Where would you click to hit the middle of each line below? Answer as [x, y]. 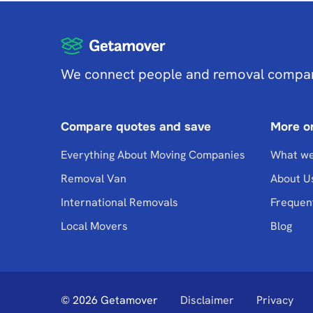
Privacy [275, 300]
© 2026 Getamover [109, 300]
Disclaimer [207, 300]
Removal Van [94, 179]
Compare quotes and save [136, 127]
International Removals [119, 202]
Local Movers [94, 226]
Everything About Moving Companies [153, 155]
